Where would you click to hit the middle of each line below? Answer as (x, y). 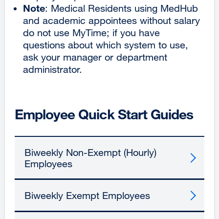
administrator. (53, 69)
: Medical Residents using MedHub (121, 8)
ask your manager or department (95, 57)
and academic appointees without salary (111, 20)
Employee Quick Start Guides (104, 114)
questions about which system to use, (106, 44)
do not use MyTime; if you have (91, 32)
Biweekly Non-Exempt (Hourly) (90, 152)
